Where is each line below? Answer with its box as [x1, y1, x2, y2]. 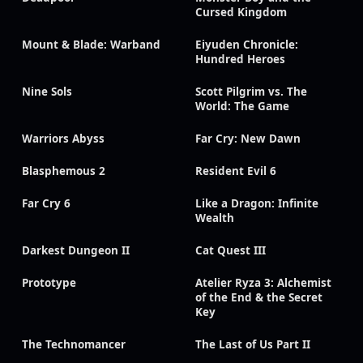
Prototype [22, 275, 76, 290]
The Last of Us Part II [195, 337, 310, 352]
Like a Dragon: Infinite [195, 196, 318, 211]
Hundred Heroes [195, 52, 285, 66]
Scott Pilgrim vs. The [195, 84, 307, 99]
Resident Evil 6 [195, 164, 276, 178]
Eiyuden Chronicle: [195, 37, 298, 52]
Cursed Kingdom [195, 5, 287, 19]
